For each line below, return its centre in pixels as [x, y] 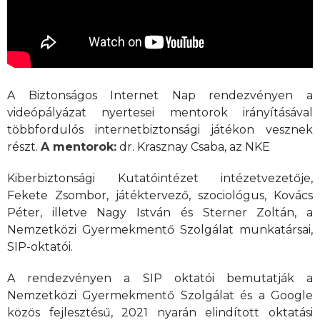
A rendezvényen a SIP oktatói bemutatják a [160, 278]
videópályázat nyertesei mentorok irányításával [160, 112]
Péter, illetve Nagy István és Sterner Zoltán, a [160, 212]
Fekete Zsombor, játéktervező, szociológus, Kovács [160, 195]
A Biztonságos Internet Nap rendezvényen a [160, 95]
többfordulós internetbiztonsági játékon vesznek [160, 130]
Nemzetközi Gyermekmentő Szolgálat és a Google [160, 295]
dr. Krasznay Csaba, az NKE [193, 147]
